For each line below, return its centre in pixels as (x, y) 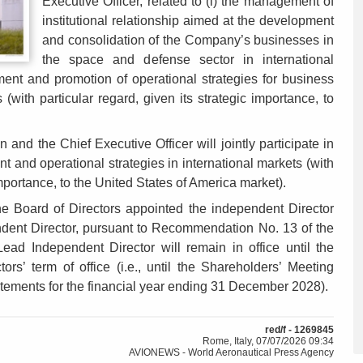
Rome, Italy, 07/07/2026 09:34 (268, 342)
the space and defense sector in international (188, 60)
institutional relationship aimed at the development (188, 21)
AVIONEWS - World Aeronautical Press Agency (231, 353)
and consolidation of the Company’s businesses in (188, 41)
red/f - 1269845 (299, 330)
